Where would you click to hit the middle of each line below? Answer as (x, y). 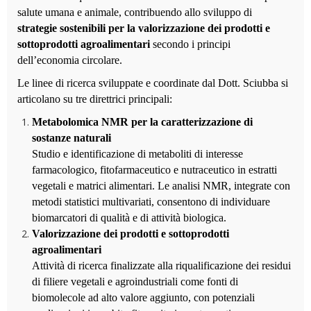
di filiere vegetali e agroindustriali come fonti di (135, 281)
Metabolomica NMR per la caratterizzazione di (142, 122)
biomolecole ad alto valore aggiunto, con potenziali (143, 297)
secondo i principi (190, 44)
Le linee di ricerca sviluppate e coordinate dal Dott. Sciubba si (153, 83)
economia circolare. (79, 60)
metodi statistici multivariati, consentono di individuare (151, 202)
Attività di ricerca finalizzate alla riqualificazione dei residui (161, 266)
